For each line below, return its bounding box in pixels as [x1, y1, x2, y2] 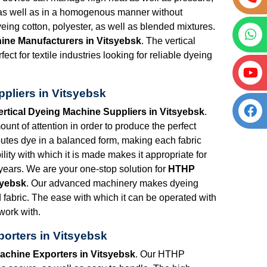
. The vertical [141, 35, 195, 46]
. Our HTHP [135, 249, 185, 259]
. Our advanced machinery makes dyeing [26, 178, 198, 188]
